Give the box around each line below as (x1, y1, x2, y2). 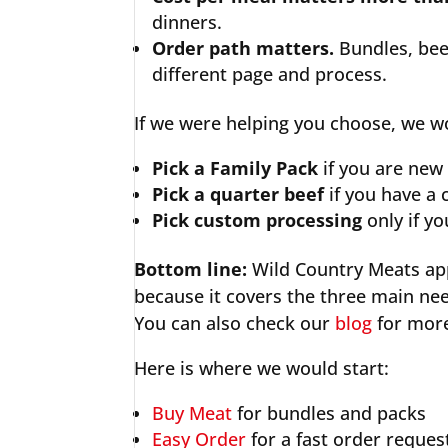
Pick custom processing (152, 208, 363, 232)
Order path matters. (152, 36, 335, 60)
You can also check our (134, 311, 336, 335)
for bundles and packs (232, 401, 427, 425)
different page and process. (152, 62, 388, 86)
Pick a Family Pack (152, 156, 319, 180)
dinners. (152, 10, 223, 34)
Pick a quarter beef (152, 182, 325, 206)
